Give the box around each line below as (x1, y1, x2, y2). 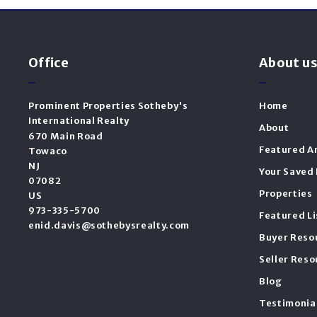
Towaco (28, 145, 67, 158)
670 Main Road (28, 130, 103, 143)
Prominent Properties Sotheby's (28, 100, 188, 113)
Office (28, 54, 69, 71)
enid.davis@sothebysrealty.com (28, 219, 190, 232)
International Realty (28, 115, 129, 127)
